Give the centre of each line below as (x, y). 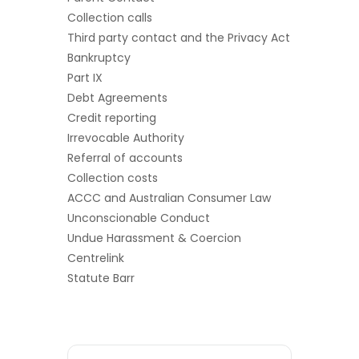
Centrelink (96, 258)
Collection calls (110, 18)
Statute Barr (101, 278)
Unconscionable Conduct (139, 218)
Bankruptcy (99, 58)
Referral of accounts (125, 158)
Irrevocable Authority (126, 138)
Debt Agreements (117, 98)
